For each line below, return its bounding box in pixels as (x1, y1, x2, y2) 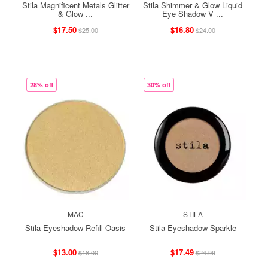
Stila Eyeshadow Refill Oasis (25, 221, 126, 233)
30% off (147, 80, 170, 89)
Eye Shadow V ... (162, 7, 223, 19)
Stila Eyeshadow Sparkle (149, 221, 236, 233)
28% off (30, 80, 53, 89)
